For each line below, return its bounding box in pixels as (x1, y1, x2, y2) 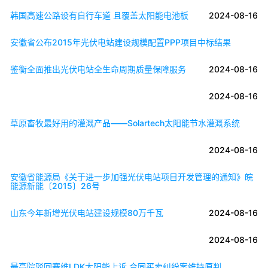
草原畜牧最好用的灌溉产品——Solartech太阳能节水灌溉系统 (10, 117, 240, 128)
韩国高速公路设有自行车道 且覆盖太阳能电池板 (10, 10, 188, 20)
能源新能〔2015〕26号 (10, 180, 100, 191)
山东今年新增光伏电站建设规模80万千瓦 (10, 207, 163, 218)
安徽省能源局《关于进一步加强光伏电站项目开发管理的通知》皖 (10, 171, 253, 182)
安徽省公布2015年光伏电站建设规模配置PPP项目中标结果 (10, 36, 231, 47)
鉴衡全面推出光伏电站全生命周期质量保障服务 (10, 63, 186, 74)
